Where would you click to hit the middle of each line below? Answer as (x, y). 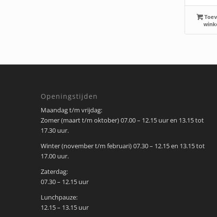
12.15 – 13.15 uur (64, 208)
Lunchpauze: (59, 197)
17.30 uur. (54, 131)
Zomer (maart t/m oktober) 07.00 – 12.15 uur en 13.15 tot (122, 120)
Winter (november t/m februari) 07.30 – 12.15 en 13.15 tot (123, 146)
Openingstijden (69, 96)
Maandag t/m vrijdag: (71, 110)
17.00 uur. (54, 156)
